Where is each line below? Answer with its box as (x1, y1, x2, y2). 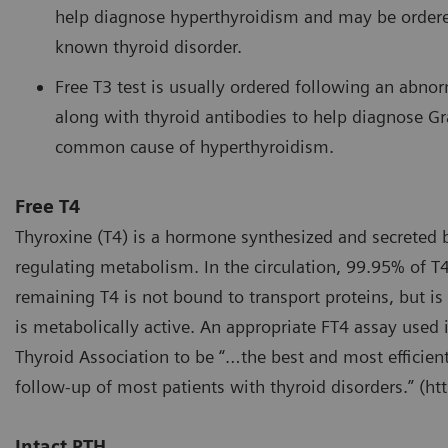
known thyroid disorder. (55, 36, 242, 58)
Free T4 (15, 196, 80, 218)
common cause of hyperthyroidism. (55, 136, 334, 158)
